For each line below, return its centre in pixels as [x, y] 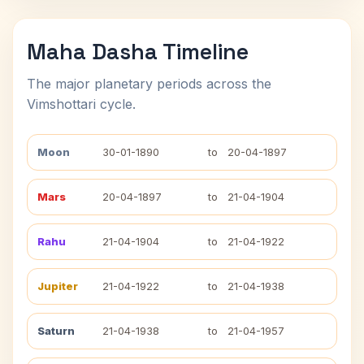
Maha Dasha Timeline [138, 52]
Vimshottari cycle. [81, 104]
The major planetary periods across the [149, 84]
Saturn [56, 331]
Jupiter [58, 286]
